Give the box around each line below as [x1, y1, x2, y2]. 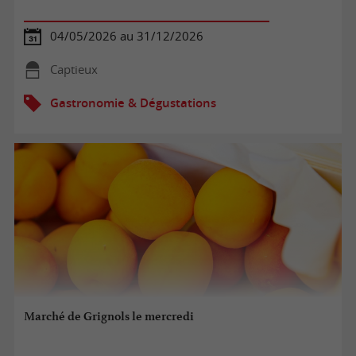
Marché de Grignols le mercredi [24, 309, 195, 324]
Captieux [49, 61, 98, 77]
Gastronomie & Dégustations [49, 95, 216, 110]
